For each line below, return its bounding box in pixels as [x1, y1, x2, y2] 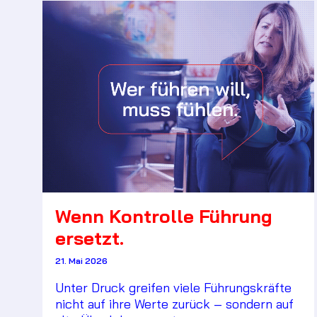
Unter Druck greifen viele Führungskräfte [55, 279, 292, 296]
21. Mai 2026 [55, 255, 108, 266]
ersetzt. [55, 226, 124, 250]
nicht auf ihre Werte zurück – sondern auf [55, 295, 294, 312]
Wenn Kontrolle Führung [55, 204, 272, 228]
